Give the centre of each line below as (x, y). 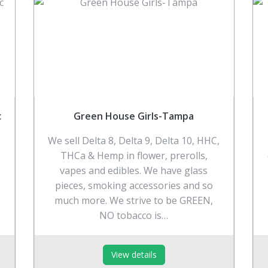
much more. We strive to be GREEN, (134, 200)
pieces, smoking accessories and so (134, 185)
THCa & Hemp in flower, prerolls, (134, 155)
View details (134, 254)
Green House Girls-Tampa (134, 116)
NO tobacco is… (134, 215)
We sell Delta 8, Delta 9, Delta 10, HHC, (134, 140)
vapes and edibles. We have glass (134, 170)
